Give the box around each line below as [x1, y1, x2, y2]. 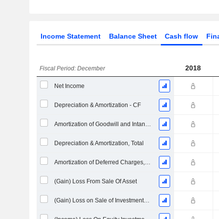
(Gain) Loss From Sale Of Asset [54, 178, 137, 185]
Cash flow [165, 32, 198, 40]
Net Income [54, 83, 85, 89]
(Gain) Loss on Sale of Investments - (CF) [143, 197, 150, 204]
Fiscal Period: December [40, 65, 106, 72]
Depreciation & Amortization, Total [54, 140, 144, 147]
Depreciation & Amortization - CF [54, 102, 141, 109]
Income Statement [40, 32, 101, 40]
